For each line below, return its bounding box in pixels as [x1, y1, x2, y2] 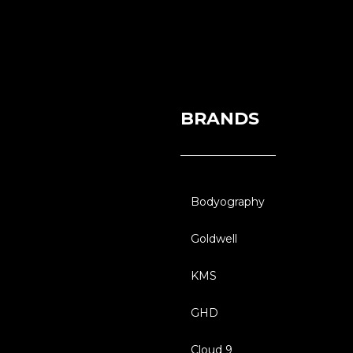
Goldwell [191, 231, 238, 246]
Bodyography [191, 194, 266, 209]
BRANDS [180, 107, 260, 129]
